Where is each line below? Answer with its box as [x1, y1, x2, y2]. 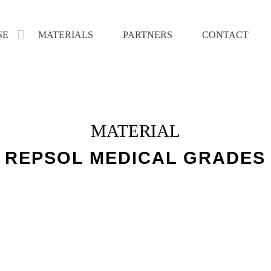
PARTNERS [123, 30, 173, 40]
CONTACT [202, 30, 249, 40]
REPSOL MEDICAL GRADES [5, 148, 266, 168]
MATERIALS [38, 30, 94, 40]
